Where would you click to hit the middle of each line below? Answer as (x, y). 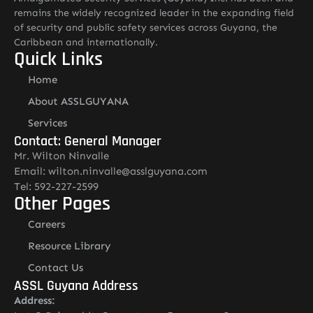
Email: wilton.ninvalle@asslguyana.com (111, 171)
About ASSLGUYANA (78, 101)
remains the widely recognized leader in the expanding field (154, 13)
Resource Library (70, 246)
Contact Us (56, 268)
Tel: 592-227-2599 (56, 187)
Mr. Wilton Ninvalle (61, 156)
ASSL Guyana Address (76, 286)
